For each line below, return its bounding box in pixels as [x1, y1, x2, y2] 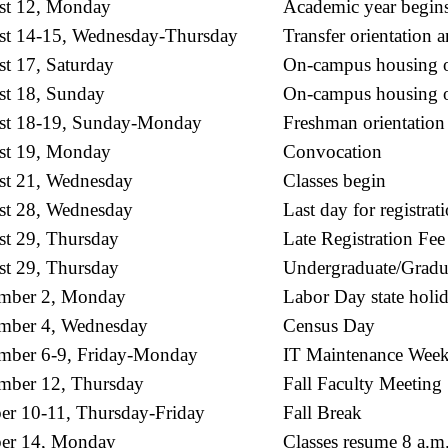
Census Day [283, 314, 375, 336]
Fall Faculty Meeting [283, 372, 442, 394]
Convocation [283, 140, 382, 162]
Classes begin [283, 169, 386, 191]
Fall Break [283, 401, 362, 423]
